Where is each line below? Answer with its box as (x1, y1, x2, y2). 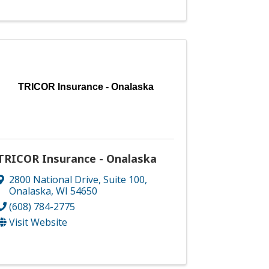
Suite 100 (103, 173, 145, 187)
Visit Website (9, 216, 68, 229)
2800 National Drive (9, 173, 99, 187)
